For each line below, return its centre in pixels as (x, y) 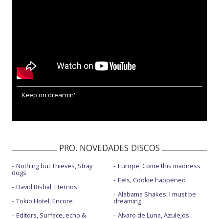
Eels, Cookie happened (152, 180)
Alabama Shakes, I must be (157, 194)
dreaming (127, 201)
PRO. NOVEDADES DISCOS (109, 148)
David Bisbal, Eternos (47, 187)
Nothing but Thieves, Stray (54, 166)
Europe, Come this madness (159, 166)
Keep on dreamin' (48, 95)
